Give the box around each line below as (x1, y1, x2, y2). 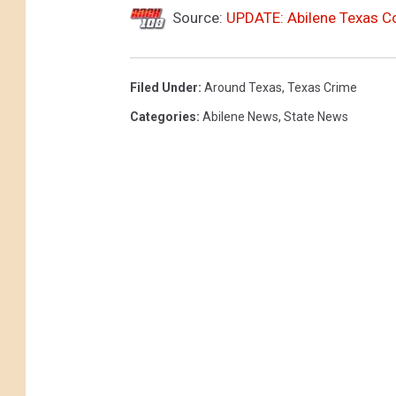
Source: (169, 8, 226, 27)
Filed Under (130, 80, 198, 95)
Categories (130, 109, 196, 124)
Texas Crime (287, 80, 357, 95)
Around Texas (204, 80, 282, 95)
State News (284, 109, 348, 124)
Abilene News (202, 109, 278, 124)
